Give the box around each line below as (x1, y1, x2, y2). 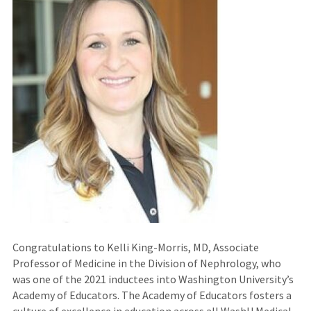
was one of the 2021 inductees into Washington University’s (12, 271, 294, 286)
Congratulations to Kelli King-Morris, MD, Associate (12, 239, 259, 254)
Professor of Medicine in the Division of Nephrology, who (12, 255, 281, 270)
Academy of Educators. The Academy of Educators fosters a (12, 287, 292, 302)
